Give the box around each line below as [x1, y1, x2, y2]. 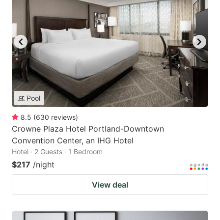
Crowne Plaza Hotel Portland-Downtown [12, 124, 164, 134]
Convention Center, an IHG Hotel [12, 136, 134, 146]
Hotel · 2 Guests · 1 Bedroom [12, 147, 103, 156]
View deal [92, 180, 128, 190]
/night [33, 160, 55, 170]
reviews [51, 113, 76, 122]
